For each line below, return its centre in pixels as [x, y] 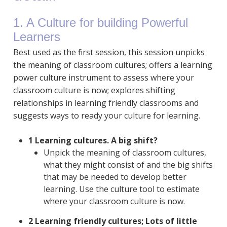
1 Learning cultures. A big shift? [94, 141]
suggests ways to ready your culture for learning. [106, 116]
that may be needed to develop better [115, 177]
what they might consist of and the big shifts [128, 165]
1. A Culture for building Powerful [100, 23]
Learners [36, 37]
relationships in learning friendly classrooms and [106, 103]
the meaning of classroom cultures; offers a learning [112, 65]
